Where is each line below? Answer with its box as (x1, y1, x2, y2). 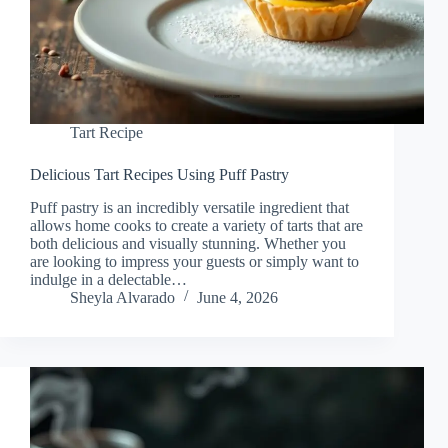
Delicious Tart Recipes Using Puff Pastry (30, 166, 289, 184)
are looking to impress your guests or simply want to (30, 253, 359, 271)
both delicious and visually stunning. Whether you (30, 235, 346, 253)
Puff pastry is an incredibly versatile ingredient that (30, 199, 349, 217)
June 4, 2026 (197, 289, 278, 307)
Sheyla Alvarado (70, 289, 175, 307)
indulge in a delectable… (30, 271, 187, 289)
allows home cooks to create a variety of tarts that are (30, 217, 363, 235)
